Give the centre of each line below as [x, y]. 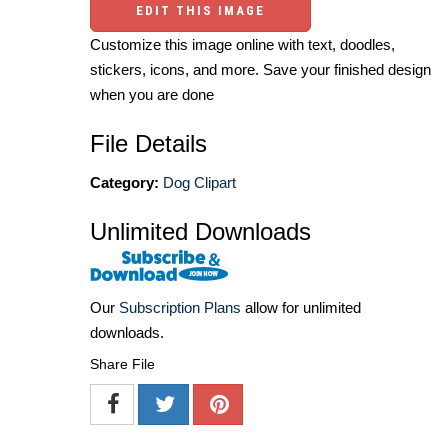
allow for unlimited [301, 307]
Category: [124, 182]
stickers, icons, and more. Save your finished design [260, 69]
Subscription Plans [180, 307]
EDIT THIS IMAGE [200, 10]
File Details [148, 143]
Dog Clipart [199, 182]
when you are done [152, 94]
